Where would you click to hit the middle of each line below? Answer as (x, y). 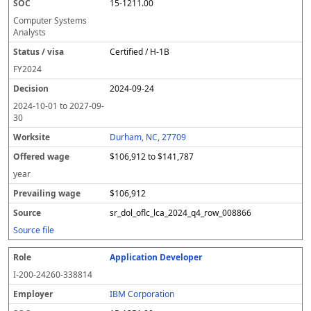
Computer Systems (50, 20)
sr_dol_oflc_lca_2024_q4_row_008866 (181, 213)
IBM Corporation (142, 294)
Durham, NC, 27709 (148, 137)
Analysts (30, 32)
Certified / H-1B (140, 52)
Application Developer (156, 257)
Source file (34, 230)
